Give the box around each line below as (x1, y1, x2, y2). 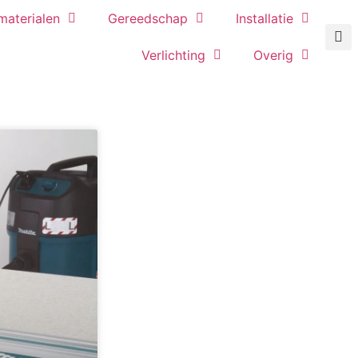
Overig (253, 47, 293, 63)
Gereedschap (108, 10, 188, 26)
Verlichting (141, 47, 205, 63)
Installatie (236, 10, 293, 26)
